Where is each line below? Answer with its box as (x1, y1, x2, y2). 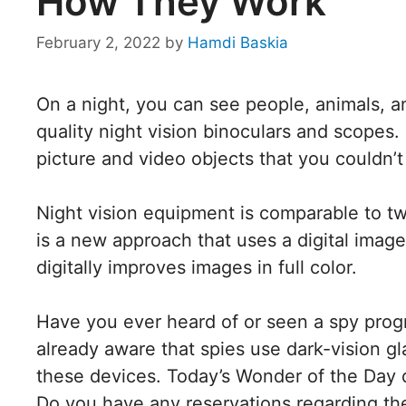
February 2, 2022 (36, 34, 160, 53)
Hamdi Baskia (188, 34, 288, 53)
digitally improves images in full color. (36, 256, 357, 279)
